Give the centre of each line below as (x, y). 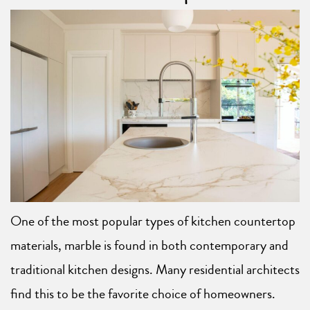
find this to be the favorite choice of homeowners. (143, 294)
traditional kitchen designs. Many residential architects (155, 270)
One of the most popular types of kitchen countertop (153, 221)
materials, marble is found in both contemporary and (149, 246)
